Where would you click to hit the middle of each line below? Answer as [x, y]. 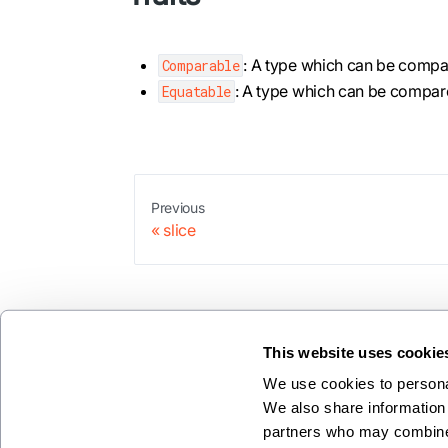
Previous [178, 207]
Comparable [200, 65]
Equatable [196, 91]
